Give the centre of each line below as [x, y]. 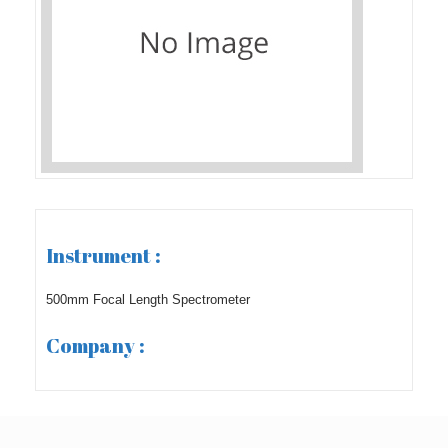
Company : [95, 345]
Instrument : [103, 255]
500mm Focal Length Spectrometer [148, 300]
